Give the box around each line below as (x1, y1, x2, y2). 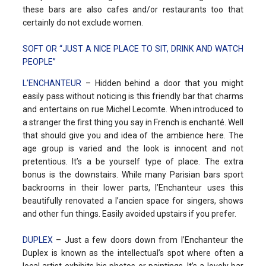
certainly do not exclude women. (23, 17, 143, 27)
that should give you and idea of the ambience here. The (23, 130, 243, 140)
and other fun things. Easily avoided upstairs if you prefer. (23, 208, 236, 218)
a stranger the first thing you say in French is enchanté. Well (23, 117, 243, 127)
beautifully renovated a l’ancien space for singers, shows (23, 195, 243, 205)
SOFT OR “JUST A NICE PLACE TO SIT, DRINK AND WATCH (23, 43, 243, 53)
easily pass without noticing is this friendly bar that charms (23, 91, 243, 101)
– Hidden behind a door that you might (81, 78, 243, 88)
